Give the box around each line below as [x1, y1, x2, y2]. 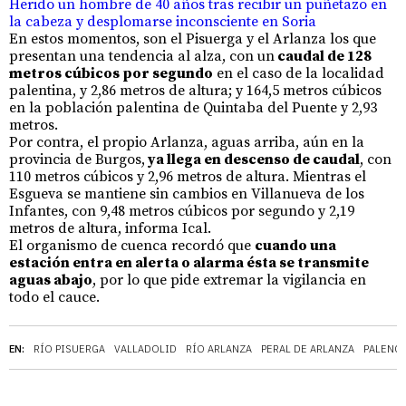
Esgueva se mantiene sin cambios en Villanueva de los [9, 184, 364, 203]
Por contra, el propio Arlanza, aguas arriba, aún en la [9, 132, 364, 151]
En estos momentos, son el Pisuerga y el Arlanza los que [9, 29, 376, 48]
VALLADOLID [114, 342, 177, 355]
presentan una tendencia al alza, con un [9, 46, 275, 65]
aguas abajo [9, 270, 92, 289]
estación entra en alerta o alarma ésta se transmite [9, 253, 369, 272]
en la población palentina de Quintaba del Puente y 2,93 [9, 98, 377, 117]
